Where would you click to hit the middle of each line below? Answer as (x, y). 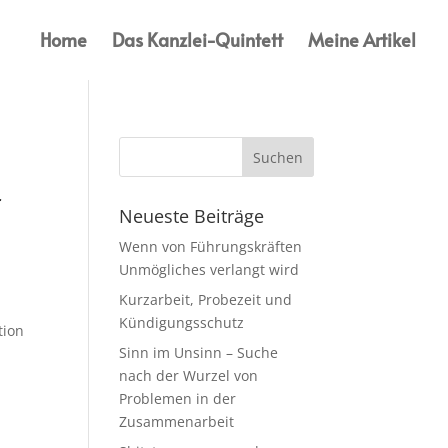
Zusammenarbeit (177, 421)
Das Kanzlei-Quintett (197, 39)
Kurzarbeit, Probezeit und (206, 299)
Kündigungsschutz (182, 322)
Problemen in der (178, 398)
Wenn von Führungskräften (211, 246)
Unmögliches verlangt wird (209, 269)
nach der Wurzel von (189, 375)
